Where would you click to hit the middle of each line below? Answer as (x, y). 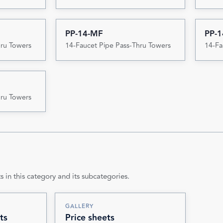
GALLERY (79, 206)
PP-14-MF (84, 34)
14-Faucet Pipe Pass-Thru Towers (118, 46)
